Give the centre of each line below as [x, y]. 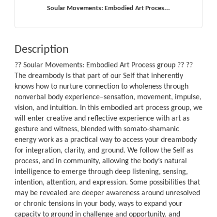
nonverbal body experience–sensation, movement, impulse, [108, 97]
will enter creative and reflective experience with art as [102, 118]
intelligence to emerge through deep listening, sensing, [101, 172]
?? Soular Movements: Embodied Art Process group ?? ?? [104, 65]
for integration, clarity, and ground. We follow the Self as [104, 150]
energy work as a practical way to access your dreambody [106, 140]
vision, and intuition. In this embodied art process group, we [108, 108]
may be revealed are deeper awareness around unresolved [107, 193]
